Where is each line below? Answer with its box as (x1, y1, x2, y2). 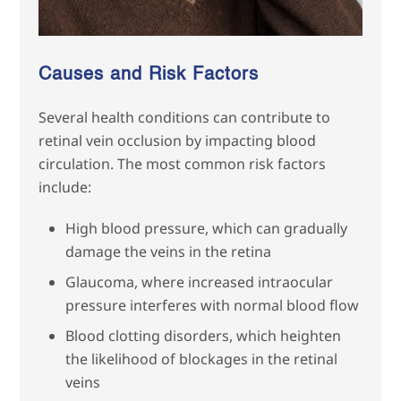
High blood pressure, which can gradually (64, 218, 347, 238)
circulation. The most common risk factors (38, 153, 326, 174)
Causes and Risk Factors (38, 65, 259, 84)
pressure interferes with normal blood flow (64, 294, 359, 315)
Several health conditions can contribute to (38, 107, 330, 127)
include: (38, 176, 91, 197)
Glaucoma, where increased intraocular (64, 271, 333, 292)
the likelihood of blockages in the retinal (64, 348, 337, 369)
